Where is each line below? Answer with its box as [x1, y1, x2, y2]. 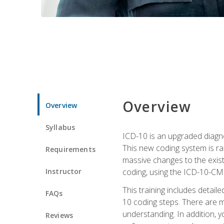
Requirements [45, 144, 95, 154]
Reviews [45, 210, 73, 220]
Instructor [45, 166, 82, 176]
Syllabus [45, 122, 75, 132]
